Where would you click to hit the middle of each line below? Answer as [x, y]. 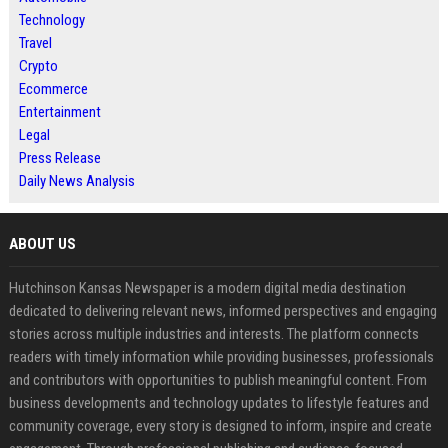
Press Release [59, 158]
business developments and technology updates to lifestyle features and [218, 403]
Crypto [38, 66]
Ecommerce [53, 89]
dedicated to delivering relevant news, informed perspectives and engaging [222, 311]
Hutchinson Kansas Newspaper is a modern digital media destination [207, 288]
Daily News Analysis [76, 181]
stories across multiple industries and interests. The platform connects [213, 334]
